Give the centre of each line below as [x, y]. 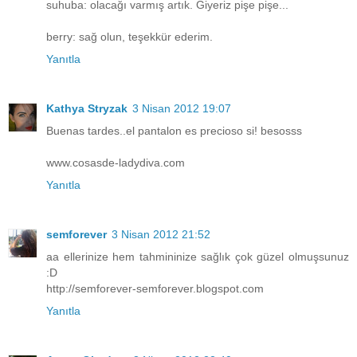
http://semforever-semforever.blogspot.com [155, 288]
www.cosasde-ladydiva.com [116, 162]
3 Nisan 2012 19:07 [182, 108]
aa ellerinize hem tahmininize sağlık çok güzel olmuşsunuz [198, 256]
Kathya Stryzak [87, 108]
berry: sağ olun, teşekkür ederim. [129, 36]
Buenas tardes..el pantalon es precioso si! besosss [174, 130]
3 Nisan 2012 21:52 [161, 234]
